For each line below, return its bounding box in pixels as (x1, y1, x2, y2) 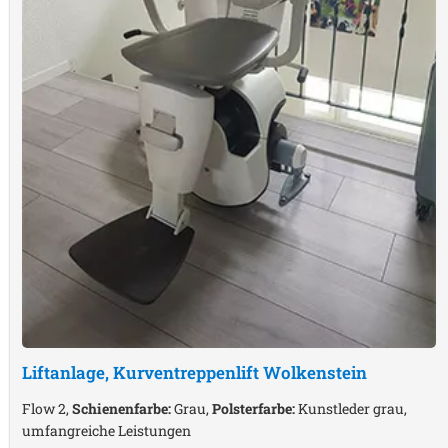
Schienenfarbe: (72, 399, 171, 419)
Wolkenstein (263, 361, 367, 385)
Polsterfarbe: (212, 399, 295, 419)
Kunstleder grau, (295, 399, 407, 419)
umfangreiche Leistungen (22, 421, 191, 441)
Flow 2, (22, 399, 72, 419)
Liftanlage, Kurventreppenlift (22, 361, 263, 385)
